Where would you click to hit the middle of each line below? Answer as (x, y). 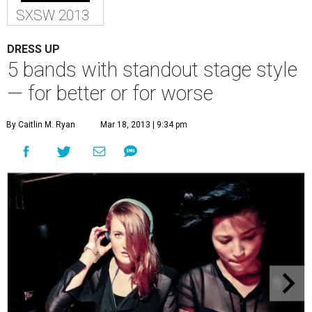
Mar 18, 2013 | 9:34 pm (144, 124)
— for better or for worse (110, 93)
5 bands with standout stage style (152, 69)
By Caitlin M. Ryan (41, 124)
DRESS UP (33, 49)
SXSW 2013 (53, 15)
